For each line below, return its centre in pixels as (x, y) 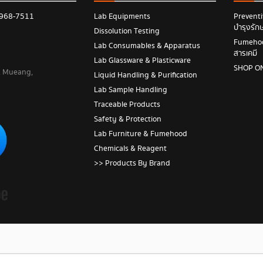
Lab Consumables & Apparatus (147, 46)
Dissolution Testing (127, 31)
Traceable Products (127, 104)
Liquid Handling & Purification (145, 75)
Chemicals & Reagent (130, 149)
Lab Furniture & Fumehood (140, 134)
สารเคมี (245, 53)
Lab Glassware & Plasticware (142, 60)
